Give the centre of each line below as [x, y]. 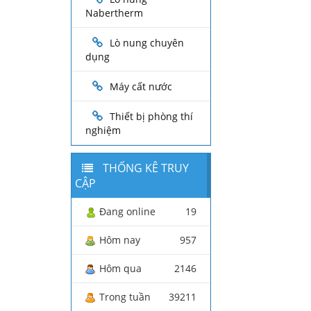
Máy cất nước [141, 87]
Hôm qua [120, 269]
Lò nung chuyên [147, 43]
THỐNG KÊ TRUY [144, 168]
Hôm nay [120, 240]
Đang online [127, 212]
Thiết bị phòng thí [151, 117]
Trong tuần [125, 297]
